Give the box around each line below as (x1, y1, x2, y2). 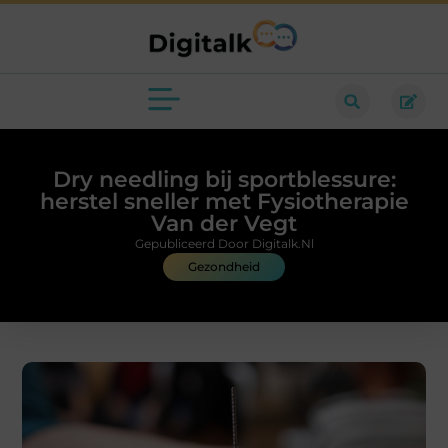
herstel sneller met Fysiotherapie (39, 188, 409, 216)
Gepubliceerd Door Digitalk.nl (134, 236, 314, 252)
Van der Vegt (151, 210, 297, 238)
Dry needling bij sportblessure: (52, 166, 396, 194)
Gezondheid (188, 259, 260, 275)
